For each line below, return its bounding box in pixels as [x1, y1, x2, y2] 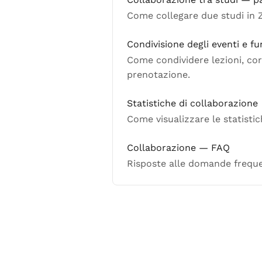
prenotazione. [127, 69, 190, 80]
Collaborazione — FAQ [127, 142, 230, 153]
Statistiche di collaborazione [127, 98, 258, 109]
